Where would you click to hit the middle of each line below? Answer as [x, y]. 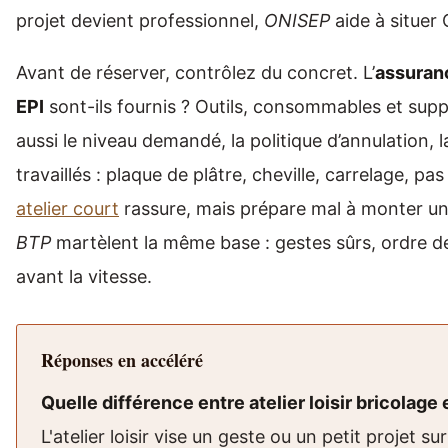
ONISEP [297, 21]
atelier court [67, 209]
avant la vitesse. [84, 277]
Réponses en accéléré [122, 360]
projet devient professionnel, [140, 21]
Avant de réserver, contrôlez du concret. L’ [195, 73]
